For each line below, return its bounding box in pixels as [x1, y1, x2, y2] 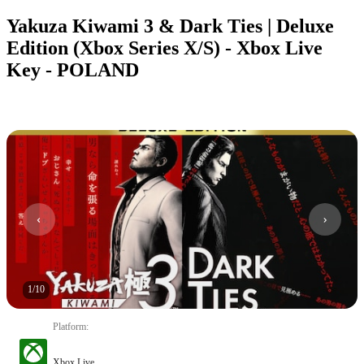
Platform [53, 320, 86, 332]
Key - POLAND [6, 58, 139, 80]
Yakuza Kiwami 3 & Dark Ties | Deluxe [6, 15, 334, 37]
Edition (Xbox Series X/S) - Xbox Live [6, 37, 323, 58]
